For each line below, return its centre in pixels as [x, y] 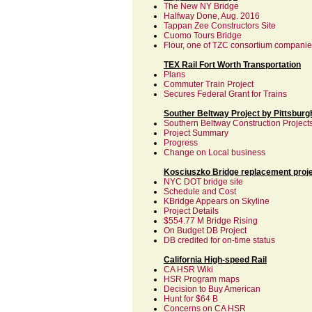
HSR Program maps [202, 279]
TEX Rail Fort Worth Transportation [232, 65]
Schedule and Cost [200, 192]
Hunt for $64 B [191, 299]
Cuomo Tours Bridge [203, 36]
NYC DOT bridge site [203, 182]
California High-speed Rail [215, 260]
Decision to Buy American [212, 289]
